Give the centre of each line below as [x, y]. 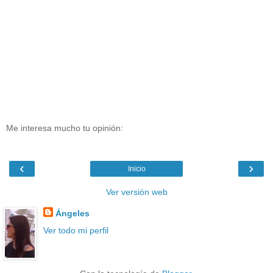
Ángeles [72, 214]
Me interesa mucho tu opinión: [65, 128]
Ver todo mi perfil [76, 230]
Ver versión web [136, 192]
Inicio [136, 169]
